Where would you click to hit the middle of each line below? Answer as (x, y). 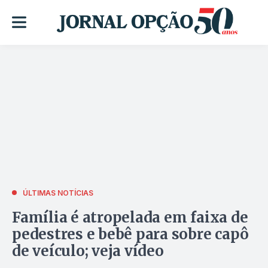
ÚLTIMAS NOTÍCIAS (58, 193)
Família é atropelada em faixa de (130, 217)
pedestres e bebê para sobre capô (130, 234)
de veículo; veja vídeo (88, 251)
